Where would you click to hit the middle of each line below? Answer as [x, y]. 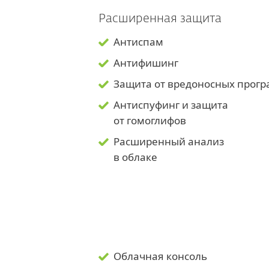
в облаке [137, 157]
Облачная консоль [160, 256]
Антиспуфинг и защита [171, 105]
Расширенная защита [160, 19]
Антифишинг [146, 63]
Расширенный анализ [169, 141]
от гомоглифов [150, 120]
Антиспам [138, 42]
